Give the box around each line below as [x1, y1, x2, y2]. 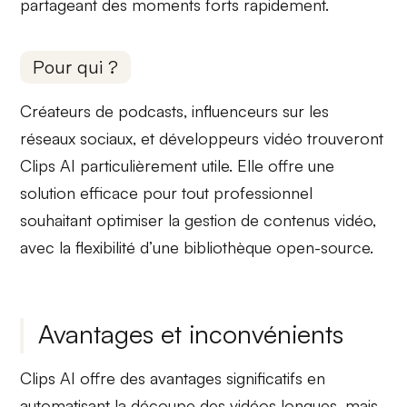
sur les [278, 101, 330, 122]
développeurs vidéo [159, 128, 303, 149]
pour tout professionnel [138, 183, 313, 203]
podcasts [118, 101, 184, 122]
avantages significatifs [150, 367, 303, 388]
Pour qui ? [33, 55, 119, 79]
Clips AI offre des [20, 367, 151, 388]
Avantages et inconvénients [38, 317, 344, 350]
